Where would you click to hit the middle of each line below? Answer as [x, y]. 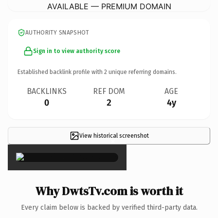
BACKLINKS [47, 91]
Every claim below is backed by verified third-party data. [109, 207]
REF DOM [109, 91]
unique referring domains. [142, 72]
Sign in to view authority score [77, 51]
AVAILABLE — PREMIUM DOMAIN [109, 6]
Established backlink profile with [61, 72]
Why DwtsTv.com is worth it [109, 191]
